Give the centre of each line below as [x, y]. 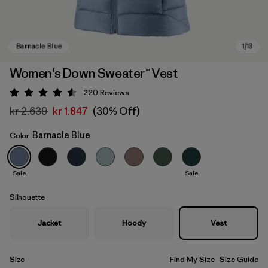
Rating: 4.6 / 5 [72, 95]
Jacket [50, 223]
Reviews [115, 92]
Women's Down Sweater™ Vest [94, 73]
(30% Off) [116, 111]
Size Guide [239, 259]
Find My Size [192, 259]
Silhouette [27, 197]
